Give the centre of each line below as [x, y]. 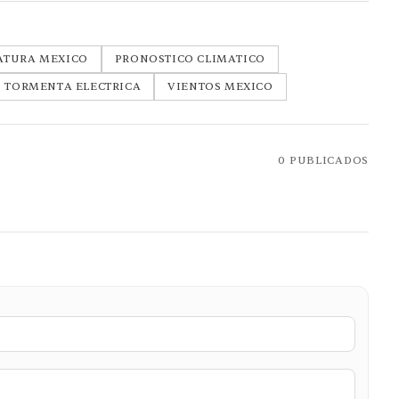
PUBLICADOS [327, 160]
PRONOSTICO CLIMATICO [190, 59]
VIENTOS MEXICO [220, 86]
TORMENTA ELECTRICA [73, 86]
